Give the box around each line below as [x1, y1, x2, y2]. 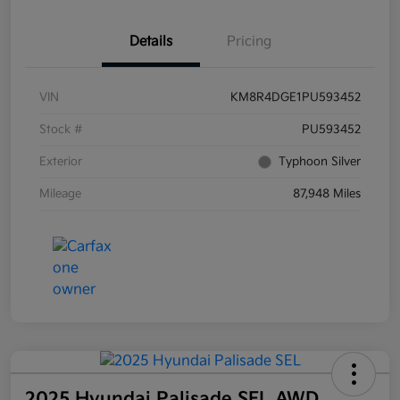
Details [129, 33, 172, 51]
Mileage [39, 187, 81, 202]
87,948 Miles [293, 187, 361, 202]
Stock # [39, 122, 83, 137]
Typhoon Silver [279, 154, 361, 170]
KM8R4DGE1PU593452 [230, 90, 361, 105]
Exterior [39, 154, 82, 170]
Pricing [227, 33, 271, 51]
